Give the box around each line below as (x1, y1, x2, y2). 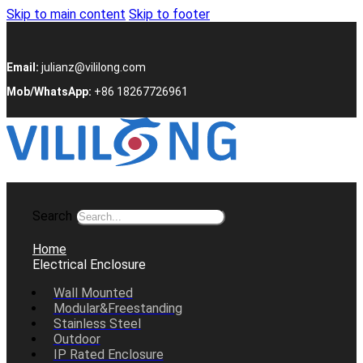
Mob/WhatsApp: (6, 85, 92, 98)
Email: (6, 61, 39, 74)
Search (32, 208, 72, 224)
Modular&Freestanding (53, 301, 182, 316)
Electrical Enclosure (32, 257, 146, 272)
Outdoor (53, 331, 100, 347)
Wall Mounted (53, 285, 133, 301)
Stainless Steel (53, 316, 141, 331)
